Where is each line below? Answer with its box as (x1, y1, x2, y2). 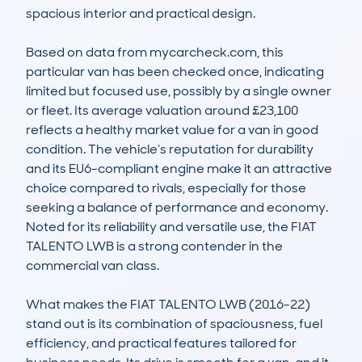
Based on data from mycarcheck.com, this (26, 44, 284, 61)
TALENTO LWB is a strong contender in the (26, 238, 283, 255)
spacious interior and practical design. (26, 5, 255, 23)
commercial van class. (26, 257, 159, 275)
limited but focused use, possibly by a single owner (26, 82, 331, 100)
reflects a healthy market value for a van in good (26, 121, 318, 139)
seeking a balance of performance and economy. (26, 199, 328, 217)
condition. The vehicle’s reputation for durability (26, 141, 314, 158)
